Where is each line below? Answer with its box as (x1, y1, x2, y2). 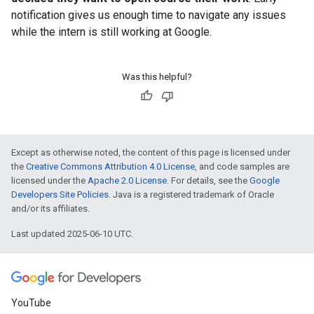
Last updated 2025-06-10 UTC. (11, 228, 133, 239)
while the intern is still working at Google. (11, 25, 212, 39)
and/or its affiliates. (11, 203, 90, 214)
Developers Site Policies (11, 189, 109, 200)
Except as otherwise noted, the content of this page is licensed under (11, 147, 290, 158)
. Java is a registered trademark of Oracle (109, 189, 274, 200)
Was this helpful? (122, 71, 192, 82)
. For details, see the (167, 175, 250, 186)
